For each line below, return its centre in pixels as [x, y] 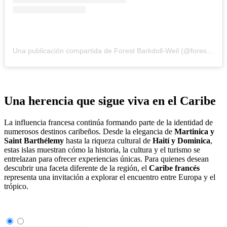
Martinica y [194, 131]
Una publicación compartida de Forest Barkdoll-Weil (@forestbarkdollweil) [210, 50]
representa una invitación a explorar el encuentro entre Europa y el [110, 177]
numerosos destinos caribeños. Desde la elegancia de [89, 131]
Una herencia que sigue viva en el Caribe [110, 101]
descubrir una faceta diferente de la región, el [77, 168]
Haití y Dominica [181, 140]
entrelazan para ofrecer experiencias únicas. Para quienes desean [106, 159]
